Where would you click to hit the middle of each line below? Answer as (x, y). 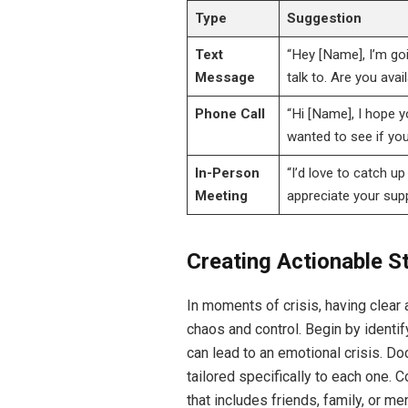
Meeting (221, 196)
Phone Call (229, 114)
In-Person (227, 173)
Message (224, 78)
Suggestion (324, 19)
